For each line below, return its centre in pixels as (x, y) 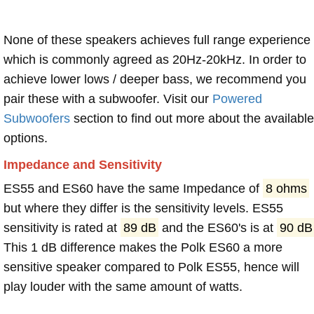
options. (26, 138)
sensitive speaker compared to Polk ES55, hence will (151, 267)
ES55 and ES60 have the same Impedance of (133, 188)
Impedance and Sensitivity (83, 164)
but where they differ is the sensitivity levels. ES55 (143, 208)
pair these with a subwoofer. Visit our (108, 98)
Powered (237, 98)
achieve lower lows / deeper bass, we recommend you (155, 79)
